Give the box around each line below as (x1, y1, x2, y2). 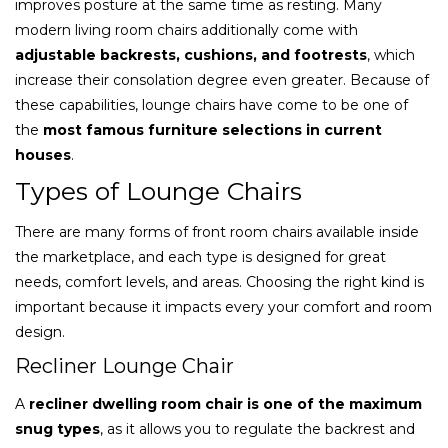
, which (367, 45, 415, 64)
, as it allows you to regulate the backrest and (100, 419, 415, 438)
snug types (15, 419, 100, 438)
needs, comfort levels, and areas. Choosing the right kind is (15, 272, 424, 291)
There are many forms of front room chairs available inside (15, 222, 419, 241)
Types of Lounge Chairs (15, 175, 302, 206)
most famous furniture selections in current (43, 120, 382, 139)
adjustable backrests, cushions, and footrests (15, 45, 367, 64)
